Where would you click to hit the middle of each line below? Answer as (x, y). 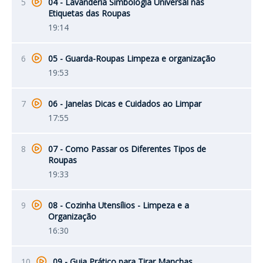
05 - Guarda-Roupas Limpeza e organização (132, 59)
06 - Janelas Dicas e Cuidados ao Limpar (125, 104)
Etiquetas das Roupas (89, 14)
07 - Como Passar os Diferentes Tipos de (127, 149)
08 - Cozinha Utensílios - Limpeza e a (119, 205)
